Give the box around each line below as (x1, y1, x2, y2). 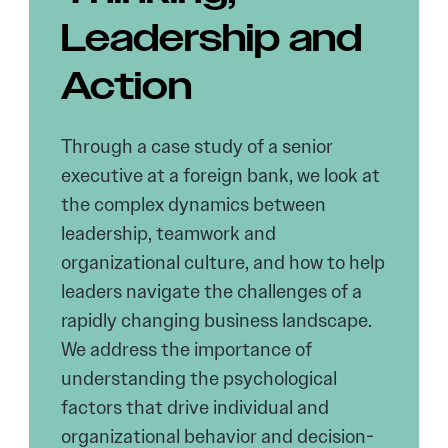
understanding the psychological (61, 366, 338, 391)
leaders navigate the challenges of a (61, 279, 363, 304)
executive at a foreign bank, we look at (61, 163, 381, 188)
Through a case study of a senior (61, 134, 334, 159)
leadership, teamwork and (61, 221, 277, 246)
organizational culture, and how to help (61, 250, 386, 275)
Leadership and (61, 14, 363, 65)
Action (61, 62, 193, 113)
